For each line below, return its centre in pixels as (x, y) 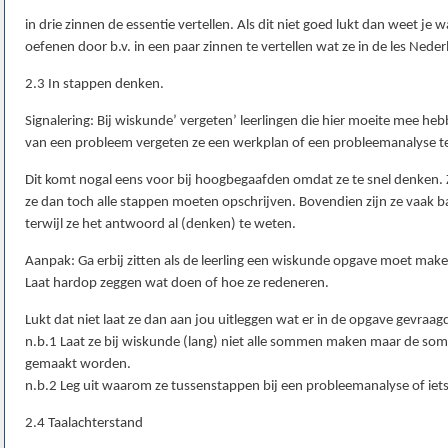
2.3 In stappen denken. (94, 85)
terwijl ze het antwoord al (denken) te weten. (160, 225)
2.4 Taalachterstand (84, 424)
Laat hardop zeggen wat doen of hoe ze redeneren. (177, 284)
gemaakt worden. (78, 365)
